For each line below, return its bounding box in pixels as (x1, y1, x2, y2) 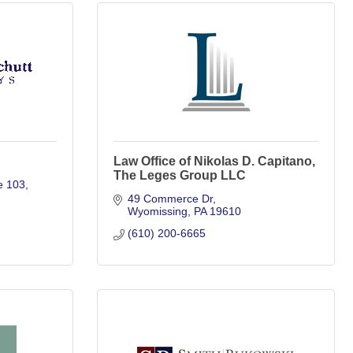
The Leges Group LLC (113, 169, 246, 182)
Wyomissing (127, 205, 188, 217)
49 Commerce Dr (127, 192, 213, 205)
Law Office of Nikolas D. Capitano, (113, 154, 315, 168)
